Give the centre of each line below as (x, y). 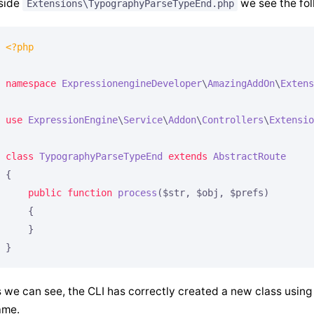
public (45, 192)
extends (188, 156)
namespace (31, 83)
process (137, 192)
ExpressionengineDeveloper (132, 83)
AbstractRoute (250, 156)
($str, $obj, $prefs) (213, 192)
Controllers (233, 120)
